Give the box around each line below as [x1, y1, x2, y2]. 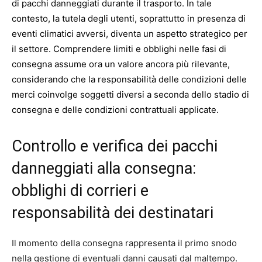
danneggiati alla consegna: [12, 158, 196, 178]
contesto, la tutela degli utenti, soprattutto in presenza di [12, 12, 246, 24]
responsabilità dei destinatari [12, 203, 213, 222]
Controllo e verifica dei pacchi [12, 136, 218, 156]
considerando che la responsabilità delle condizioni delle [12, 73, 247, 85]
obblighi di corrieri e [12, 181, 149, 200]
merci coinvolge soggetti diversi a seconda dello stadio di [12, 88, 249, 100]
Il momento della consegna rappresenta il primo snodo [12, 237, 237, 249]
